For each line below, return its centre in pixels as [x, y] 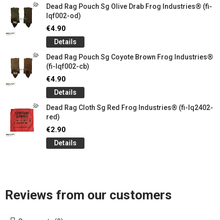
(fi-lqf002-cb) [68, 66]
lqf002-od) [64, 16]
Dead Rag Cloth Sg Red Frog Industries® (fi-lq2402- [130, 108]
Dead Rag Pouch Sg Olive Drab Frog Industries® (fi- [129, 6]
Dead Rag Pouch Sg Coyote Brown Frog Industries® [130, 57]
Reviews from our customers [88, 195]
